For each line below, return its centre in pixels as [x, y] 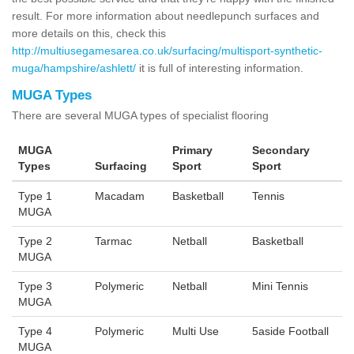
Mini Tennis [280, 286]
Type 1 [35, 196]
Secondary [281, 150]
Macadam [120, 196]
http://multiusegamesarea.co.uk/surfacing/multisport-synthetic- [167, 50]
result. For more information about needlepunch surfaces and [166, 15]
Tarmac [113, 241]
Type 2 [35, 241]
